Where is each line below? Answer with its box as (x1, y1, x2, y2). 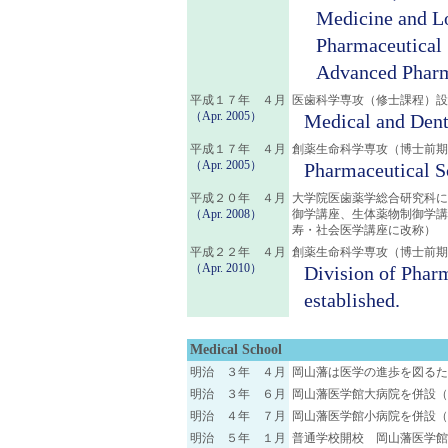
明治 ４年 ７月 (190, 409, 286, 423)
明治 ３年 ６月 (190, 387, 286, 401)
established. (304, 289, 400, 311)
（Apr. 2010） (190, 261, 262, 275)
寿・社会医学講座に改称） (292, 223, 436, 237)
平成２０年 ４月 (190, 191, 286, 205)
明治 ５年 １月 (190, 431, 286, 445)
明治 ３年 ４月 (190, 365, 286, 379)
